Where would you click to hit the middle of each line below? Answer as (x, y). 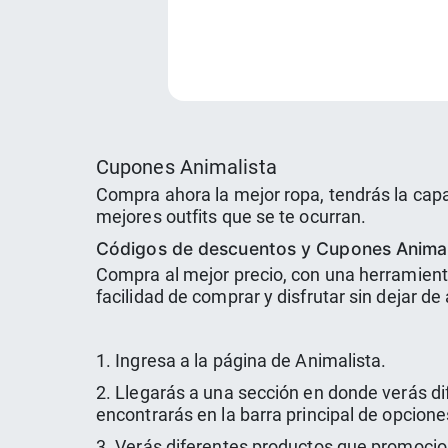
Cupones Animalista (186, 167)
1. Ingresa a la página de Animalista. (241, 361)
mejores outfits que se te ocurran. (231, 217)
